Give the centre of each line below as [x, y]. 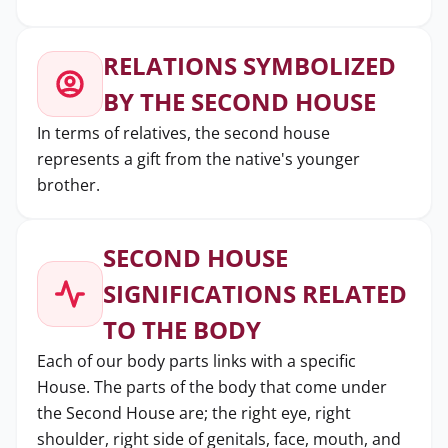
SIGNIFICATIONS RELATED [255, 293]
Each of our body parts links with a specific [196, 361]
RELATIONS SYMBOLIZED [249, 65]
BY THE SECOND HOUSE [239, 101]
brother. [68, 185]
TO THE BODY [182, 329]
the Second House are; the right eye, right [194, 413]
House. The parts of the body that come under [212, 387]
